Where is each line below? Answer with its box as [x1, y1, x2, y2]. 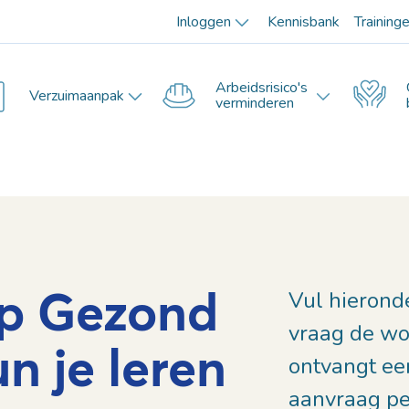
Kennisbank [267, 12, 340, 32]
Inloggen [175, 12, 231, 32]
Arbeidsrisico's [215, 78, 308, 98]
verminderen [215, 93, 294, 113]
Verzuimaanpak [29, 85, 124, 106]
